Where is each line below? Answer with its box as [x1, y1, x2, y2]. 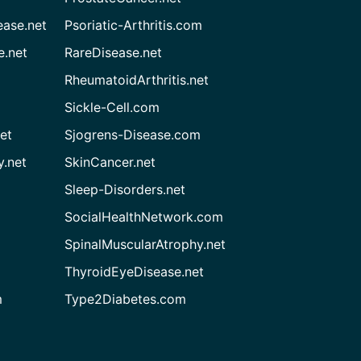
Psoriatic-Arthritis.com [64, 16, 203, 33]
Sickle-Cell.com [64, 98, 160, 115]
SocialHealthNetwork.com [64, 208, 224, 225]
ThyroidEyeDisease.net [64, 263, 205, 280]
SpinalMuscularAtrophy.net [64, 235, 226, 252]
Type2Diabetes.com [64, 290, 187, 307]
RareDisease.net [64, 44, 163, 60]
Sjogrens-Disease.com [64, 126, 201, 143]
